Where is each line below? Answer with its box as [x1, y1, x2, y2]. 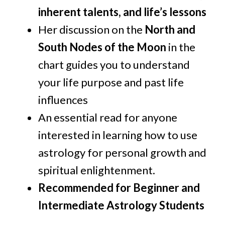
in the [166, 40, 195, 54]
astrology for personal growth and [38, 146, 206, 160]
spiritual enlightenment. [38, 163, 155, 177]
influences [38, 93, 88, 107]
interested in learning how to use [38, 128, 197, 142]
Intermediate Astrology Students [38, 198, 204, 212]
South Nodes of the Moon [38, 40, 166, 54]
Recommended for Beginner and [38, 181, 200, 195]
